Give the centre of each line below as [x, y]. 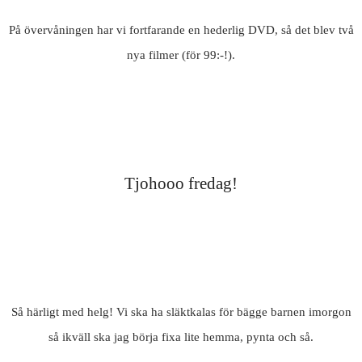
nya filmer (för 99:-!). [181, 55]
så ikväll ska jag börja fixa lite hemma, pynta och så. [181, 337]
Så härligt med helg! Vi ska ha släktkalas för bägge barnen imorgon [181, 311]
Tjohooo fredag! [181, 184]
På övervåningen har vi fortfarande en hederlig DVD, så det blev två [181, 30]
